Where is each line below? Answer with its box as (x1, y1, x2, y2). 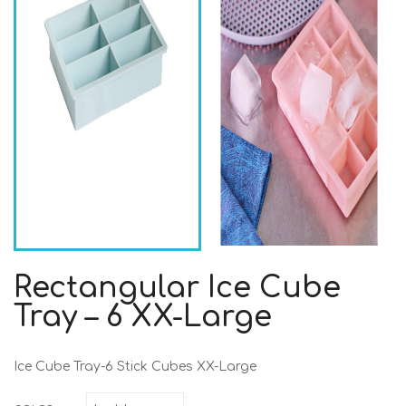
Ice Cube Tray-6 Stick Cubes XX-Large (14, 360, 256, 374)
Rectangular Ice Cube (14, 272, 341, 304)
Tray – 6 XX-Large (14, 301, 272, 333)
